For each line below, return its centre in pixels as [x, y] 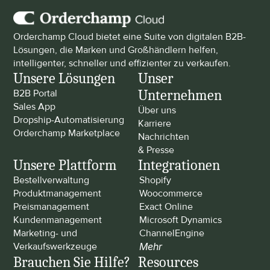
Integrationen [179, 165]
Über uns [157, 110]
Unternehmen [180, 95]
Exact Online [166, 207]
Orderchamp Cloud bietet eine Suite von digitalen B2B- [130, 37]
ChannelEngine [172, 233]
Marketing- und [46, 233]
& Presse [156, 150]
